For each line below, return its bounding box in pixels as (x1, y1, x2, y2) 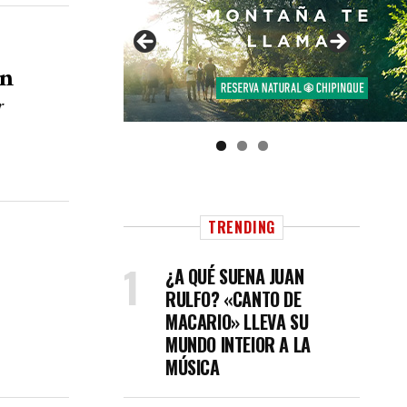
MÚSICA (165, 353, 220, 381)
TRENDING (207, 216, 276, 238)
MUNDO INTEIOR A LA (165, 331, 311, 358)
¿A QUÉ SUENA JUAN (165, 263, 304, 290)
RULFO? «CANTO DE (165, 285, 302, 313)
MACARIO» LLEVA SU (165, 308, 309, 335)
